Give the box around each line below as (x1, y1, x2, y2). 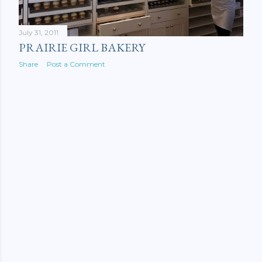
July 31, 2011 (19, 27, 58, 37)
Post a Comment (47, 59, 105, 68)
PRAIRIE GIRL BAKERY (19, 39, 145, 55)
